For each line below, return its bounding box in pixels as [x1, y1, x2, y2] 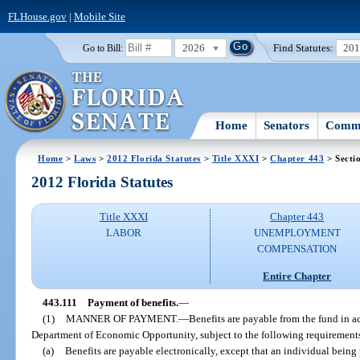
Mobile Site [73, 10, 125, 22]
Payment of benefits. [87, 296, 178, 309]
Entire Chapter [263, 269, 332, 282]
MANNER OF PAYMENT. [65, 312, 178, 325]
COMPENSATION [257, 243, 337, 256]
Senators [264, 118, 310, 132]
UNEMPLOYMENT [253, 227, 341, 239]
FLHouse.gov [7, 10, 67, 22]
